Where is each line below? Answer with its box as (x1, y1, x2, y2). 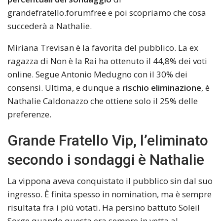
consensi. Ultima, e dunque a (7, 81, 122, 93)
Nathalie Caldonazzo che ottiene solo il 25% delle (7, 95, 198, 107)
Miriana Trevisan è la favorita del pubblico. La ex (7, 41, 198, 53)
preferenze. (7, 108, 51, 120)
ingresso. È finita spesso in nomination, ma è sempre (7, 188, 212, 200)
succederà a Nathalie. (7, 20, 92, 32)
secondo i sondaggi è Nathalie (7, 150, 204, 168)
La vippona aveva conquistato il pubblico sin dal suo (7, 175, 213, 186)
